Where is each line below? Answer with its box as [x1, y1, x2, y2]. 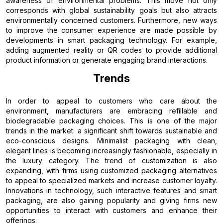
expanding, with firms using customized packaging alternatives [6, 166, 217, 175]
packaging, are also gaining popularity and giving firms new [6, 196, 217, 205]
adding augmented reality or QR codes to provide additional [6, 45, 217, 54]
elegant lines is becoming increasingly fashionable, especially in [6, 146, 217, 155]
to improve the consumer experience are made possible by [6, 25, 217, 34]
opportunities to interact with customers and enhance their [6, 206, 217, 215]
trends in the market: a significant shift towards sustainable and [6, 126, 217, 135]
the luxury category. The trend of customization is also [6, 156, 217, 165]
